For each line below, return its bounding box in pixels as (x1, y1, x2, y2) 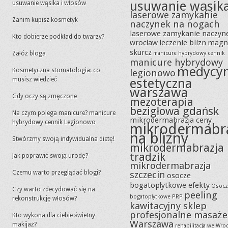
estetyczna (130, 76, 192, 91)
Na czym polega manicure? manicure (12, 109, 116, 117)
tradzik (130, 150, 165, 163)
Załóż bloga (12, 50, 46, 57)
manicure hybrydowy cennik (153, 50, 224, 56)
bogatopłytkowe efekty (130, 181, 210, 190)
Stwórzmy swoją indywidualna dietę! (12, 135, 115, 142)
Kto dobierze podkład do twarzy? (12, 33, 104, 40)
